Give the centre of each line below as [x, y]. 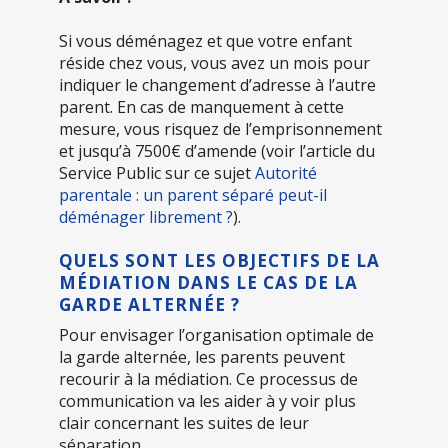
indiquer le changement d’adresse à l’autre [217, 84]
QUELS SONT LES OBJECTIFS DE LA [219, 260]
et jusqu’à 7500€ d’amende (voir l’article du [217, 150]
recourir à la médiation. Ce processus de [208, 378]
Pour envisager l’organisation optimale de [216, 334]
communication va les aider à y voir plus [207, 400]
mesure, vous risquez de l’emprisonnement [220, 128]
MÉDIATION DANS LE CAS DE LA [208, 282]
